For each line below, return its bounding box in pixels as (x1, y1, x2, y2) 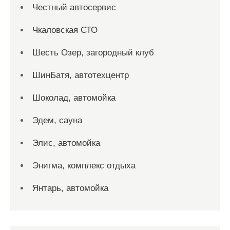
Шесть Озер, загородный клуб (32, 48, 154, 57)
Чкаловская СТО (32, 25, 98, 35)
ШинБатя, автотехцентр (32, 70, 129, 80)
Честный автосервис (32, 3, 116, 12)
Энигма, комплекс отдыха (32, 161, 136, 170)
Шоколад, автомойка (32, 93, 116, 103)
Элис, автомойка (32, 138, 100, 148)
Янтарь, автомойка (32, 183, 108, 193)
